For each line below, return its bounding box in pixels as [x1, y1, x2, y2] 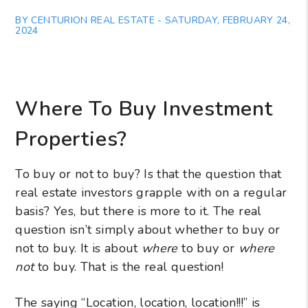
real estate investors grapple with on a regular [15, 184, 287, 201]
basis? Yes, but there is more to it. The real [15, 202, 262, 219]
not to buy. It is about [15, 239, 142, 256]
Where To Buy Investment [15, 94, 273, 123]
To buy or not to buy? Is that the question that [15, 165, 282, 182]
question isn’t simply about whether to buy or [15, 221, 280, 238]
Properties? [15, 124, 128, 153]
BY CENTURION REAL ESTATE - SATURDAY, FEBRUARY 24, [15, 13, 291, 27]
